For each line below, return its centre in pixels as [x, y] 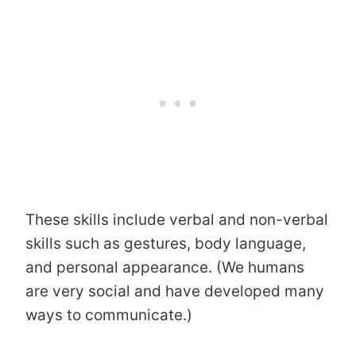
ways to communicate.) [109, 315]
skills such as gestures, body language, [166, 243]
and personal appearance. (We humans [165, 267]
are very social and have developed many [175, 291]
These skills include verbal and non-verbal [177, 219]
